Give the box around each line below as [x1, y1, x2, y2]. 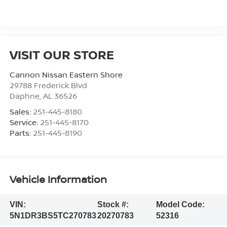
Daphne [9, 91, 40, 101]
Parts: [9, 128, 33, 138]
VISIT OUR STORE [9, 46, 114, 63]
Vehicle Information [9, 172, 107, 186]
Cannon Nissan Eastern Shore [9, 69, 123, 80]
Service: [9, 117, 40, 128]
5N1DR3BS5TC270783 [9, 211, 96, 220]
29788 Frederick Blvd [9, 80, 87, 91]
